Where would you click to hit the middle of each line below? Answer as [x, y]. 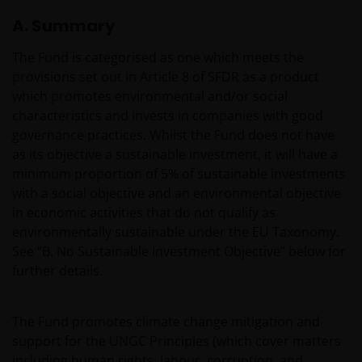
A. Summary [64, 26]
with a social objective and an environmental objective [177, 193]
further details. [57, 271]
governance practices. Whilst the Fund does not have [173, 135]
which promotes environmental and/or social [150, 96]
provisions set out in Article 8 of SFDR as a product [166, 77]
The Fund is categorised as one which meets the [158, 57]
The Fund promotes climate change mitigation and [166, 322]
